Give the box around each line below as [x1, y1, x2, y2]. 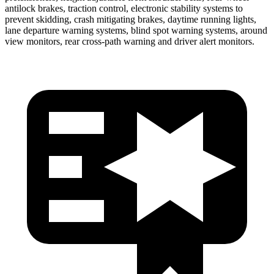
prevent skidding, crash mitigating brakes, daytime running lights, [5, 13, 256, 24]
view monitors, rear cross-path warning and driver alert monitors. [5, 35, 254, 46]
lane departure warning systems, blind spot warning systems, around [5, 24, 267, 35]
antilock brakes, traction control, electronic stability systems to [5, 2, 243, 13]
